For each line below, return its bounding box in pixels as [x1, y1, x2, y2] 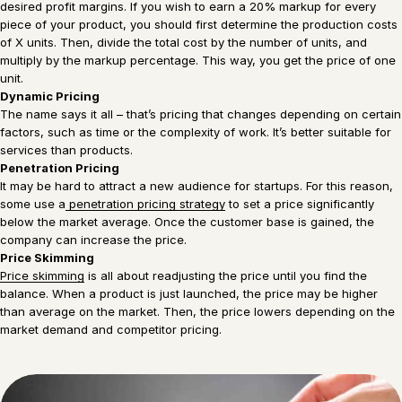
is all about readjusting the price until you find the [84, 268, 367, 284]
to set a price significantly [225, 197, 374, 212]
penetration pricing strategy [66, 197, 225, 212]
